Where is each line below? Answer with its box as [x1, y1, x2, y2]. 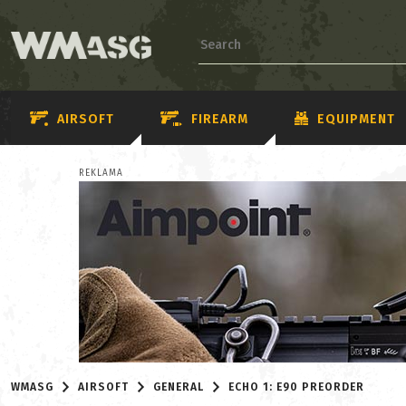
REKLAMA [79, 168, 123, 179]
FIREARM [191, 111, 248, 127]
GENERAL [153, 381, 205, 393]
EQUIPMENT [317, 111, 395, 127]
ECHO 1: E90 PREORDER [228, 381, 365, 393]
